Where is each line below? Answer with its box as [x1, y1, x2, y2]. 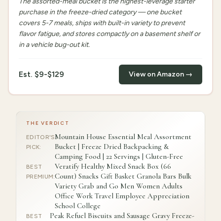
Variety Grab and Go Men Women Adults [55, 182, 183, 190]
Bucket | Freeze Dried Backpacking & [55, 142, 169, 151]
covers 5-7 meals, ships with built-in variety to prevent [19, 19, 185, 27]
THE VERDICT [26, 120, 70, 126]
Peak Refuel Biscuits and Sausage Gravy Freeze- [49, 211, 194, 220]
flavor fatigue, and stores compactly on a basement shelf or [19, 30, 200, 38]
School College [55, 201, 101, 210]
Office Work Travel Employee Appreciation [55, 191, 190, 200]
